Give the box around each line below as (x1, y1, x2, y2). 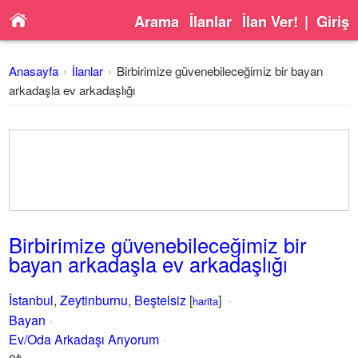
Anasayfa (9, 62, 59, 79)
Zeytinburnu (60, 291, 129, 309)
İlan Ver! (241, 10, 298, 32)
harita (193, 293, 219, 308)
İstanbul (9, 291, 54, 309)
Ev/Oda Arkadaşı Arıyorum (9, 330, 160, 348)
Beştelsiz (134, 291, 187, 309)
